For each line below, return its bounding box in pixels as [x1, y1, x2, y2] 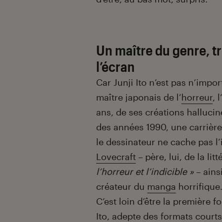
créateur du [96, 181, 147, 192]
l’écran [96, 58, 135, 75]
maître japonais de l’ [96, 92, 181, 103]
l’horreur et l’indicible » [96, 166, 194, 177]
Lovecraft [96, 151, 136, 163]
